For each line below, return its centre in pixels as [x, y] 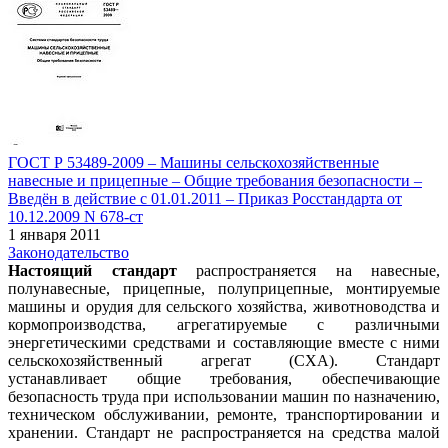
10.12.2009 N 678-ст [75, 216]
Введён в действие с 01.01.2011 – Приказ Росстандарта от [205, 198]
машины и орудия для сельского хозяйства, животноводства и [224, 306]
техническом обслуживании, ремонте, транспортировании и [224, 414]
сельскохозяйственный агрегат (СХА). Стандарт [224, 360]
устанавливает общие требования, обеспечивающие [224, 378]
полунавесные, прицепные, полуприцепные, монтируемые [224, 288]
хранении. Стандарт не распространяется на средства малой [224, 432]
